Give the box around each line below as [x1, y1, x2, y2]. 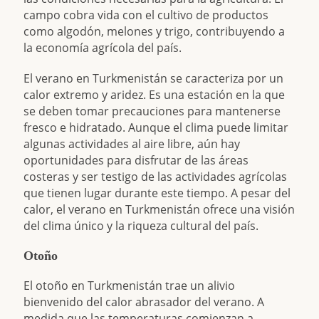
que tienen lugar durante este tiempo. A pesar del [23, 185, 291, 201]
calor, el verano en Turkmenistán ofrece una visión [23, 202, 296, 217]
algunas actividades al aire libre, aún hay [23, 136, 241, 152]
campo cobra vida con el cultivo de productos [23, 7, 269, 23]
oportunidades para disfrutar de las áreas [23, 152, 249, 168]
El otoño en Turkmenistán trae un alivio [23, 278, 236, 293]
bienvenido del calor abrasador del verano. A [23, 294, 265, 310]
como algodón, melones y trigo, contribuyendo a [23, 23, 286, 39]
